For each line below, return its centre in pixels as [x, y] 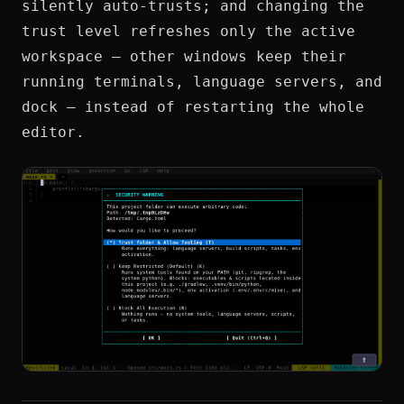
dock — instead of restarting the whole [193, 106]
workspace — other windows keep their [184, 56]
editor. [53, 132]
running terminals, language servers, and [202, 81]
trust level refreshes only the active [188, 31]
